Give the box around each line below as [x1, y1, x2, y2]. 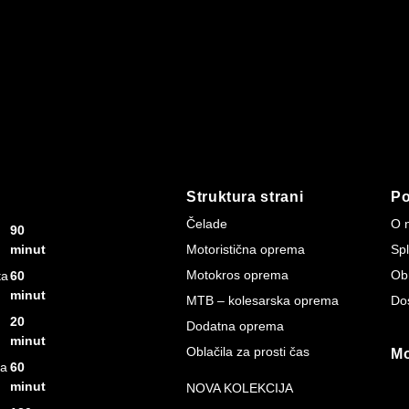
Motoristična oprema [186, 241, 305, 257]
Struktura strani [186, 188, 304, 204]
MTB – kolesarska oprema [186, 292, 339, 308]
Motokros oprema [186, 267, 288, 282]
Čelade [186, 215, 227, 231]
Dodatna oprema [186, 318, 284, 333]
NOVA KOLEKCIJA [186, 381, 293, 396]
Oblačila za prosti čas [186, 343, 309, 359]
